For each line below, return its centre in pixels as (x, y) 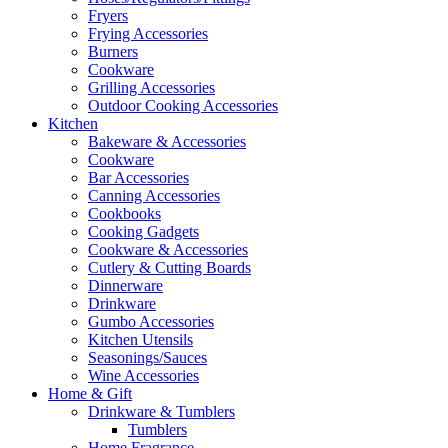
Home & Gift (90, 394)
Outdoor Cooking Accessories (183, 106)
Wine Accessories (143, 376)
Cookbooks (124, 214)
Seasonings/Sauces (147, 358)
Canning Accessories (154, 196)
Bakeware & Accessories (167, 142)
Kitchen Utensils (140, 340)
